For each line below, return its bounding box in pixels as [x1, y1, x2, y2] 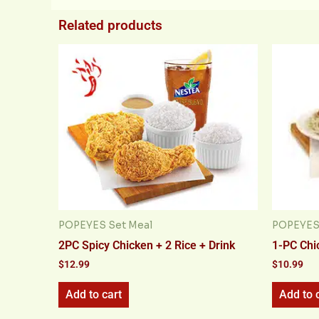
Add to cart [66, 287, 122, 301]
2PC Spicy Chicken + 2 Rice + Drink [58, 238, 235, 252]
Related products [58, 17, 162, 34]
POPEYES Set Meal [58, 219, 152, 231]
